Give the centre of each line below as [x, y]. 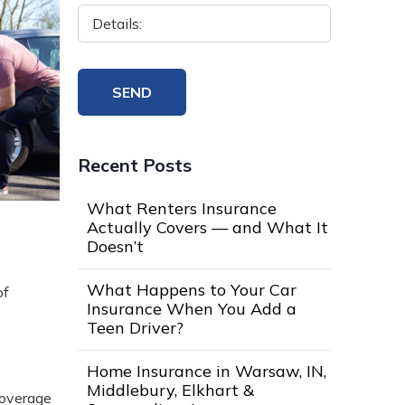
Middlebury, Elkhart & [170, 391]
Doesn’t [115, 247]
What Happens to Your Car [192, 290]
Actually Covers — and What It [207, 228]
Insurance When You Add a [192, 309]
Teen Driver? [135, 328]
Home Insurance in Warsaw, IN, [207, 372]
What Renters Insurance [182, 209]
